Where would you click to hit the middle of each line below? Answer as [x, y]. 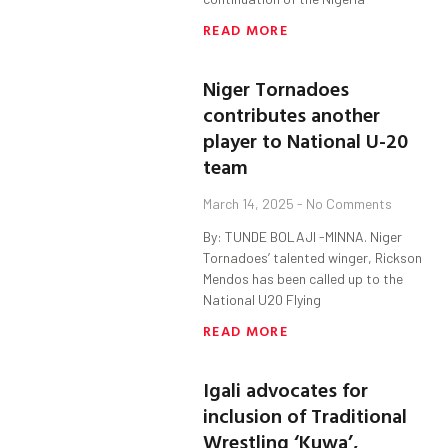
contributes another [292, 114]
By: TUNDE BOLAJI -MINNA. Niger [303, 237]
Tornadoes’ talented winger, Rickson [313, 258]
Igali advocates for [286, 389]
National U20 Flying [262, 300]
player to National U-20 [306, 140]
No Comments [348, 204]
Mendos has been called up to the [303, 279]
